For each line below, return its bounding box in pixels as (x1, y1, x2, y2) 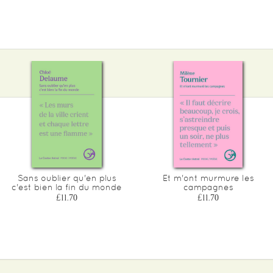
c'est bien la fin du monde (12, 182, 122, 192)
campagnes (183, 182, 233, 192)
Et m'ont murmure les (162, 172, 254, 183)
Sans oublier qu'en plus (17, 172, 116, 183)
